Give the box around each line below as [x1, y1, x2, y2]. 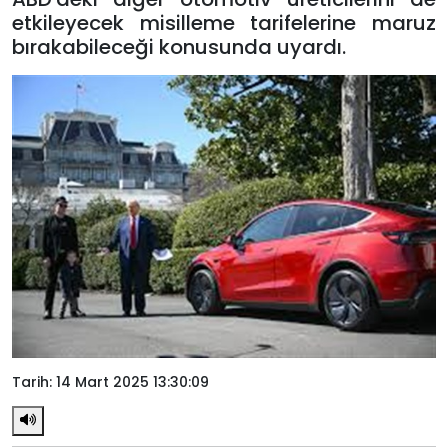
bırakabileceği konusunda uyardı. [12, 33, 346, 61]
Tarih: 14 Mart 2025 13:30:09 [12, 371, 209, 392]
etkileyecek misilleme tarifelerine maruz [12, 9, 436, 37]
